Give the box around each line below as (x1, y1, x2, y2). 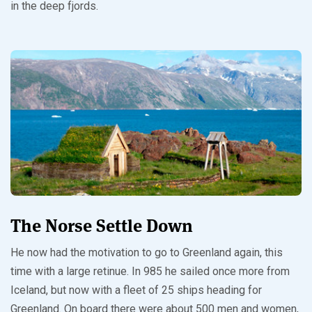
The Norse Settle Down (10, 214, 193, 237)
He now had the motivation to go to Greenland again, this (10, 246, 283, 260)
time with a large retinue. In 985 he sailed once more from (10, 265, 290, 279)
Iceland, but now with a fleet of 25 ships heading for (10, 283, 262, 297)
